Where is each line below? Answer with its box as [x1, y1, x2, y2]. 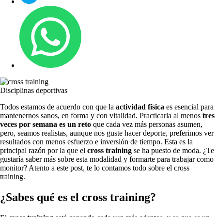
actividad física [116, 102, 164, 111]
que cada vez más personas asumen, [93, 120, 202, 128]
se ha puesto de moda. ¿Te [132, 146, 214, 155]
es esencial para [164, 102, 214, 111]
